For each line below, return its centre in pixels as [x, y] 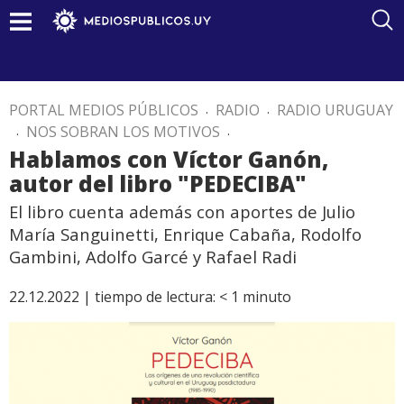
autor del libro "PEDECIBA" [158, 184]
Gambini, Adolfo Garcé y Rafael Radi [153, 257]
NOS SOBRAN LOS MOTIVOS [123, 132]
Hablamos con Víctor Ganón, [169, 159]
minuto [267, 297]
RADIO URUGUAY [335, 110]
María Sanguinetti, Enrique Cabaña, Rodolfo [185, 234]
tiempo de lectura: [155, 297]
